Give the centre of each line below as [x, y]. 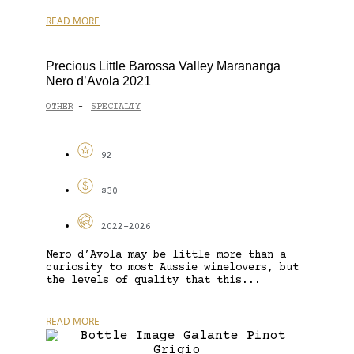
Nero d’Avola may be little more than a [166, 255]
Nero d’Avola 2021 [98, 81]
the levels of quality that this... [153, 280]
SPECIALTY [116, 107]
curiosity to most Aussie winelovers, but [172, 267]
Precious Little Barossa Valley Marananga [163, 66]
